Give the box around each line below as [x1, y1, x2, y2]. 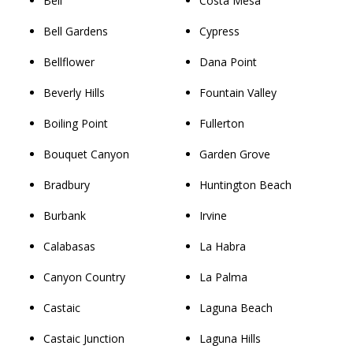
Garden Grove [199, 146, 271, 162]
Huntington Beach [199, 176, 292, 192]
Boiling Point [43, 115, 108, 131]
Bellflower [43, 54, 95, 69]
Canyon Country [43, 269, 125, 284]
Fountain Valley [199, 84, 277, 100]
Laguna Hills [199, 330, 262, 346]
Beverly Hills [43, 84, 105, 100]
